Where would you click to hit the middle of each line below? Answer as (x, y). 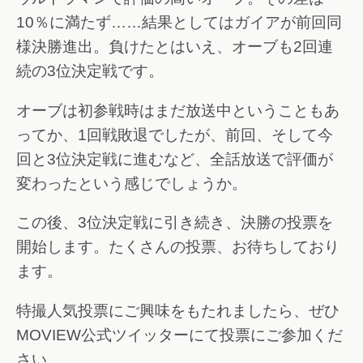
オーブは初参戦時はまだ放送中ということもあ (178, 110)
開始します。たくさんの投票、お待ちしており (178, 247)
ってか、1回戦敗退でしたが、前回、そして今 (175, 135)
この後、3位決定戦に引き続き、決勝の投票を (175, 223)
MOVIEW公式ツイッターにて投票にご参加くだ (179, 335)
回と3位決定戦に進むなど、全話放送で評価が (175, 159)
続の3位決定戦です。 (90, 70)
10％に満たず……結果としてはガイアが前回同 (179, 22)
